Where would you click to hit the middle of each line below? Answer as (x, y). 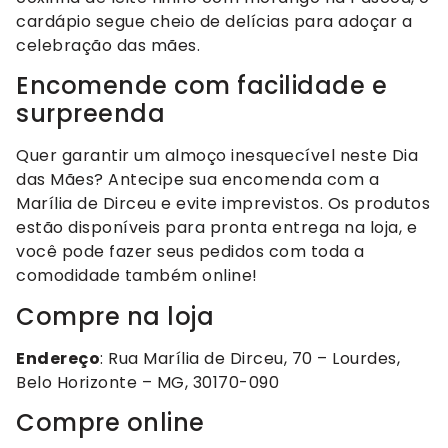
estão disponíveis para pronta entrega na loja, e (216, 228)
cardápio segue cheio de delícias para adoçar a (214, 21)
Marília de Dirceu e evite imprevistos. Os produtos (223, 204)
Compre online (110, 423)
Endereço (58, 358)
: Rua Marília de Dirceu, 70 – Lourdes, (250, 358)
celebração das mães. (108, 45)
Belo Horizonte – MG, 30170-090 (147, 382)
